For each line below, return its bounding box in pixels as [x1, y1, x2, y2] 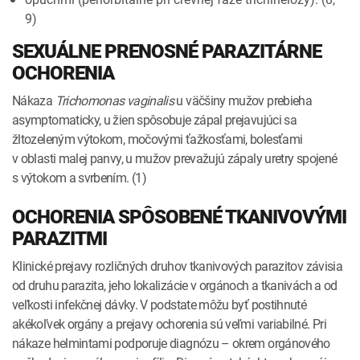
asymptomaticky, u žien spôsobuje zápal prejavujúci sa [12, 110, 297, 129]
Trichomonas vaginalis [55, 91, 174, 109]
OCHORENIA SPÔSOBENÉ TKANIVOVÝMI [12, 205, 346, 228]
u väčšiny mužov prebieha [174, 91, 313, 109]
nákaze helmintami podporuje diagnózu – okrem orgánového [12, 333, 330, 352]
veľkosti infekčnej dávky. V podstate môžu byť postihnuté [12, 295, 307, 313]
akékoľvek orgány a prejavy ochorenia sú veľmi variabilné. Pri [12, 314, 326, 333]
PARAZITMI [12, 227, 107, 250]
